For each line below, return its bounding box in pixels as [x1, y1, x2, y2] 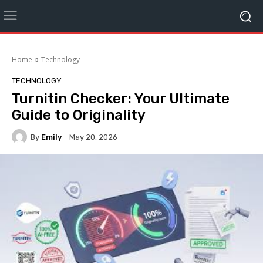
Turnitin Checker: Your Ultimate [12, 90, 230, 107]
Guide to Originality [12, 107, 146, 123]
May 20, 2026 [69, 133, 117, 142]
